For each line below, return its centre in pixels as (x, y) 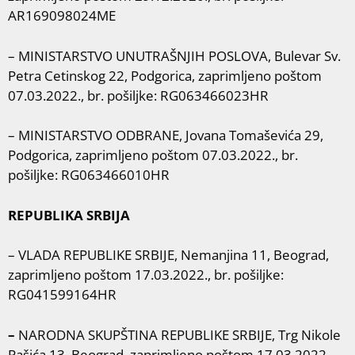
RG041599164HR (62, 294)
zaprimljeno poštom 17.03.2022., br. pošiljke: (146, 275)
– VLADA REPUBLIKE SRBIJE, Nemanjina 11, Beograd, (168, 255)
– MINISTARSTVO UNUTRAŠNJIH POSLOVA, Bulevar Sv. (174, 55)
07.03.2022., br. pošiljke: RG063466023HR (138, 95)
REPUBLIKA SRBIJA (69, 215)
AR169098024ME (62, 15)
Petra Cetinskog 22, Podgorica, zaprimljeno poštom (165, 75)
